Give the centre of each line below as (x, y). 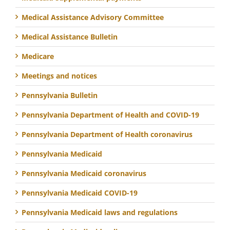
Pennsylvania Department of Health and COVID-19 (110, 114)
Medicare (38, 56)
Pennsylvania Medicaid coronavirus (84, 173)
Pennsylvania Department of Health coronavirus (107, 134)
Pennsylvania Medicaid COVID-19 (80, 193)
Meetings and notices (59, 75)
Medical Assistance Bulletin (70, 36)
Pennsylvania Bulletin (60, 95)
